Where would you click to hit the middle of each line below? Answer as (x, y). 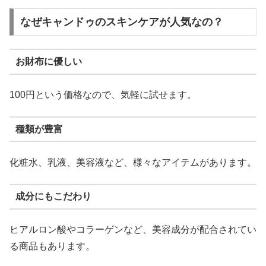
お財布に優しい (48, 62)
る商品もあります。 (52, 246)
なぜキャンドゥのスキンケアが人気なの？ (121, 22)
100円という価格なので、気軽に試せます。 (103, 94)
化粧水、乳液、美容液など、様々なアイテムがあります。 (133, 162)
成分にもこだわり (53, 197)
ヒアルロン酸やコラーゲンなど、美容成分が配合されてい (133, 230)
